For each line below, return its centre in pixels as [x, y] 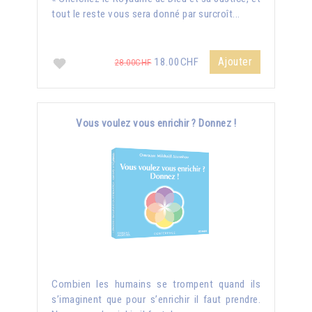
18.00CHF [176, 62]
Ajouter [235, 62]
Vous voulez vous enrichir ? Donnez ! [156, 123]
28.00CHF [133, 62]
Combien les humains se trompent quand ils [156, 284]
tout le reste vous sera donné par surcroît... [146, 14]
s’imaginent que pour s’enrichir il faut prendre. [156, 299]
